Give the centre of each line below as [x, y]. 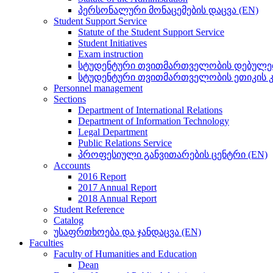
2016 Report [102, 176]
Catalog [69, 220]
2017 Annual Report [117, 187]
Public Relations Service [125, 143]
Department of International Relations [150, 110]
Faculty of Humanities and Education [125, 254]
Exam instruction [111, 54]
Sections [70, 99]
